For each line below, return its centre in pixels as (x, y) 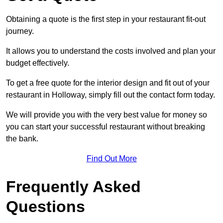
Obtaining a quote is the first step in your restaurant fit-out (106, 19)
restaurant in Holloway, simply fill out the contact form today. (111, 95)
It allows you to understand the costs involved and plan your (111, 51)
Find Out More (111, 159)
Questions (46, 207)
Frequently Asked (73, 187)
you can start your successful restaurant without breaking (106, 127)
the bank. (22, 139)
